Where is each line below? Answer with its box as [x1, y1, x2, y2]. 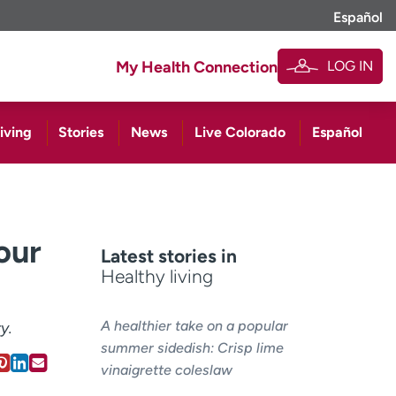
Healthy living [100, 265, 213, 288]
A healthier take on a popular [100, 316, 288, 334]
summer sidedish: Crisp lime [100, 339, 284, 356]
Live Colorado [194, 124, 286, 141]
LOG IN [326, 57, 373, 75]
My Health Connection [116, 57, 278, 78]
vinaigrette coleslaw [100, 361, 232, 378]
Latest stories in [100, 245, 237, 268]
